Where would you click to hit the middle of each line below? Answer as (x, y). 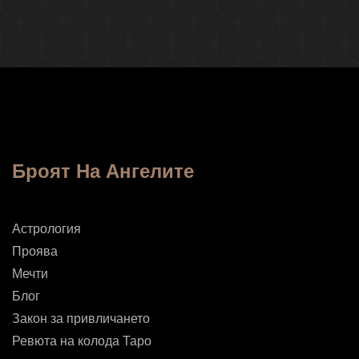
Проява (35, 252)
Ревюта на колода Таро (82, 341)
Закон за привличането (81, 319)
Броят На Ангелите (103, 171)
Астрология (46, 229)
